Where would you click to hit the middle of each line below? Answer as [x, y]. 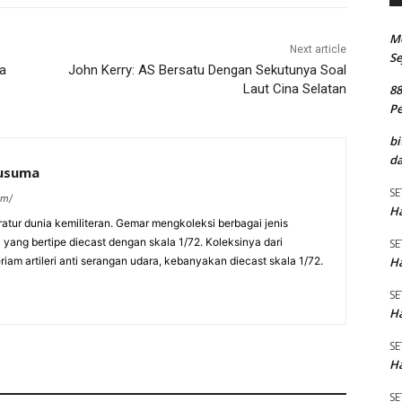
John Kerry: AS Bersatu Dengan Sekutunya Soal [207, 70]
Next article [318, 50]
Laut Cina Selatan [294, 89]
